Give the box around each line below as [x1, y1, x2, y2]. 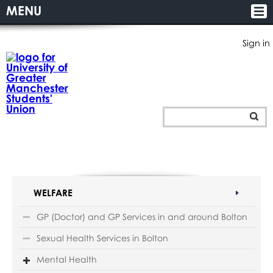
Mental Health [36, 253, 97, 264]
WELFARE [33, 186, 73, 198]
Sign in [243, 38, 270, 48]
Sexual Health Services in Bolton [36, 232, 168, 243]
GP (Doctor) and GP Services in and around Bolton [36, 211, 247, 222]
